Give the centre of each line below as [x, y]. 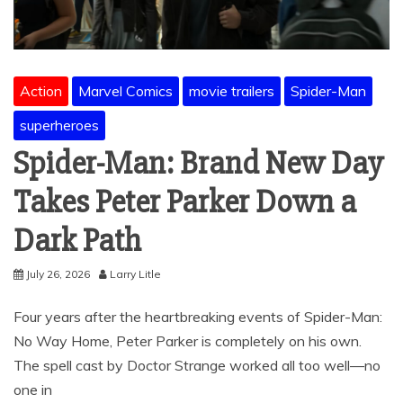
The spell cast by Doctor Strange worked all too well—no [197, 365]
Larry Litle [135, 273]
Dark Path [77, 241]
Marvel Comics [125, 90]
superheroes [59, 125]
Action [41, 90]
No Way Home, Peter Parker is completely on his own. [188, 340]
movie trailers [232, 90]
